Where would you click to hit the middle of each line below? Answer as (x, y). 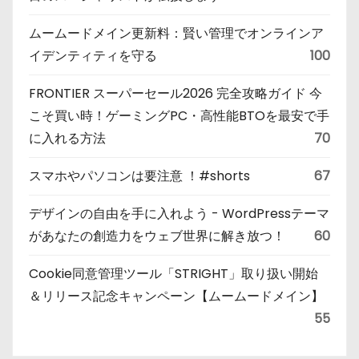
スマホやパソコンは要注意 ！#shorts (139, 175)
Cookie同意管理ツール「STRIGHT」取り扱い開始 (173, 273)
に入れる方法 (67, 138)
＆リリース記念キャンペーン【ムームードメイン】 (176, 296)
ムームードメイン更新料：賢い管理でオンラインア (176, 33)
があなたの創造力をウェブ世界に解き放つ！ (163, 236)
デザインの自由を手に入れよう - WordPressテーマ (179, 213)
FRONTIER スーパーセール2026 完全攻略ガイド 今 (175, 93)
